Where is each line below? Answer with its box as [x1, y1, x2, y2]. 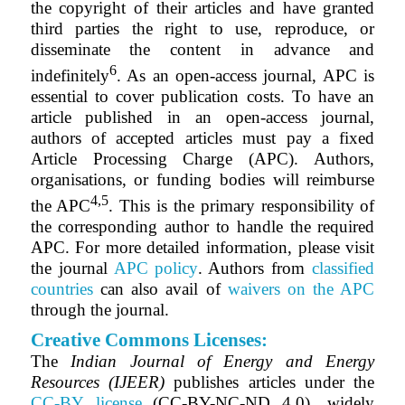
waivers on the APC [227, 279, 375, 299]
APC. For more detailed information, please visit [30, 238, 375, 258]
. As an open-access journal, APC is [116, 65, 375, 85]
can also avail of [99, 279, 221, 299]
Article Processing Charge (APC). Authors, [30, 148, 375, 168]
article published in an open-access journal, [30, 107, 375, 127]
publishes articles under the [164, 372, 375, 392]
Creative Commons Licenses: [30, 329, 268, 352]
